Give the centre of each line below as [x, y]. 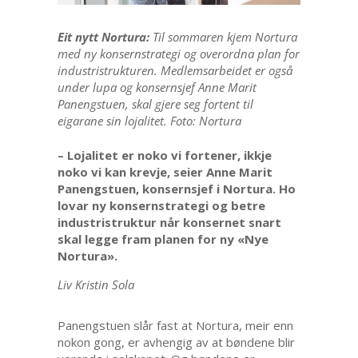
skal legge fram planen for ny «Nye [163, 239]
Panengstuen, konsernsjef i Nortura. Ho [176, 189]
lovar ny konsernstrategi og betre [161, 206]
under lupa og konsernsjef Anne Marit [157, 88]
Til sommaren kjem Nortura [223, 37]
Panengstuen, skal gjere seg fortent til [155, 104]
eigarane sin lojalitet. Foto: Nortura [149, 121]
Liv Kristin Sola [95, 285]
